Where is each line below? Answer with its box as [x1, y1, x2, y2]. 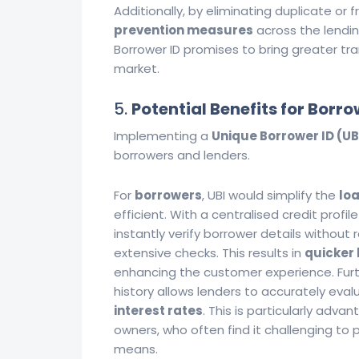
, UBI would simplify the [202, 187, 339, 204]
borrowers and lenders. [114, 147, 250, 163]
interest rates [114, 302, 203, 319]
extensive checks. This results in [114, 244, 305, 261]
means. [114, 341, 158, 357]
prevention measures [114, 22, 253, 38]
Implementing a [114, 127, 212, 144]
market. [114, 60, 159, 77]
